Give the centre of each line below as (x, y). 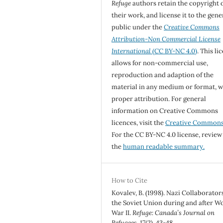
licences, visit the (139, 122)
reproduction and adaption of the (163, 75)
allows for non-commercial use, (160, 63)
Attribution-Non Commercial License (166, 39)
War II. (122, 213)
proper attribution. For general (159, 99)
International (131, 51)
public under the (138, 27)
